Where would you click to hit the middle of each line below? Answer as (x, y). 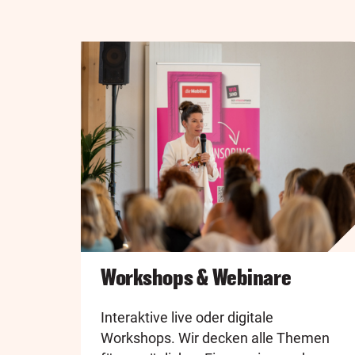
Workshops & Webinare (196, 278)
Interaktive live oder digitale (187, 318)
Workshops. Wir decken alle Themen (215, 338)
